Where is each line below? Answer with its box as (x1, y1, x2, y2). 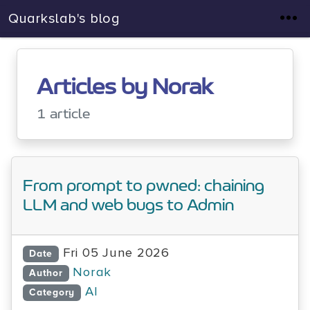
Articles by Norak (37, 76, 213, 98)
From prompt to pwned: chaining (23, 178, 264, 194)
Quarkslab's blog (8, 10, 120, 27)
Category (29, 286, 75, 298)
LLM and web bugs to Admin (23, 197, 234, 214)
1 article (37, 107, 90, 121)
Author (29, 267, 63, 279)
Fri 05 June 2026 (62, 245, 170, 261)
